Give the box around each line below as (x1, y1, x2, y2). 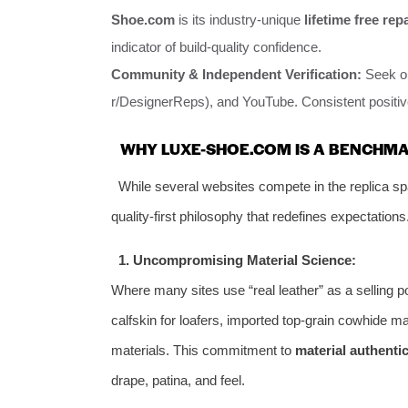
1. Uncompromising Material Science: (117, 251, 356, 268)
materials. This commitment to (111, 342, 295, 358)
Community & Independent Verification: (111, 66, 362, 83)
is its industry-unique (175, 12, 304, 28)
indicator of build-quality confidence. (111, 39, 321, 56)
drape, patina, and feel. (111, 372, 245, 388)
